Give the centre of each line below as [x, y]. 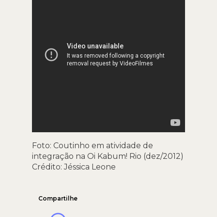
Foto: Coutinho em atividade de [93, 146]
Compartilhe [58, 199]
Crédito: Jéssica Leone [74, 167]
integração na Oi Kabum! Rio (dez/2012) [108, 156]
